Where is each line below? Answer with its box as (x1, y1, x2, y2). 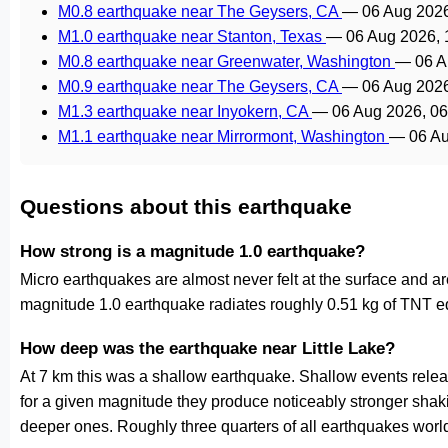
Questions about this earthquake (20, 195, 352, 218)
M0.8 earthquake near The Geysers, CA (58, 3, 342, 20)
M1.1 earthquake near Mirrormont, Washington (58, 128, 389, 145)
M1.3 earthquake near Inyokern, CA (58, 103, 312, 120)
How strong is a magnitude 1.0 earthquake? (20, 241, 365, 261)
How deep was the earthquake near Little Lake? (20, 338, 395, 358)
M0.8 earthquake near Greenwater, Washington (58, 53, 395, 70)
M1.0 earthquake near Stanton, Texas (58, 28, 326, 45)
